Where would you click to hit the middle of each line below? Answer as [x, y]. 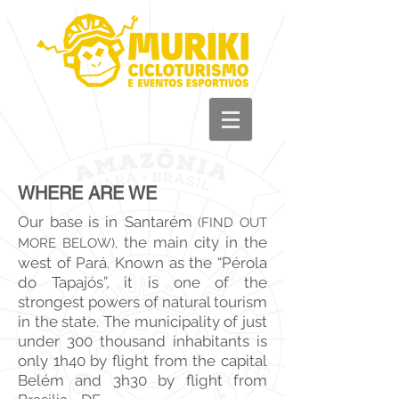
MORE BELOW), [68, 243]
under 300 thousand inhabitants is [142, 341]
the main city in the [195, 242]
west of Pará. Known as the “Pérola [142, 263]
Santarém [158, 222]
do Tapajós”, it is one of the [142, 282]
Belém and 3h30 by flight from [142, 380]
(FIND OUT [233, 223]
